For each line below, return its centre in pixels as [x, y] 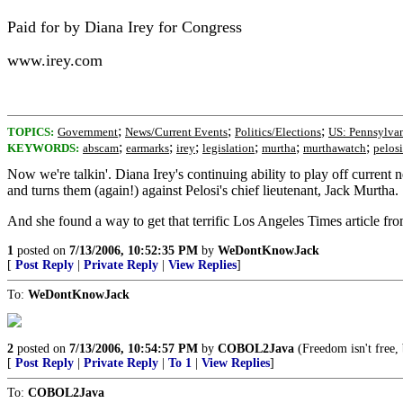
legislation [228, 148]
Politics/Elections [278, 132]
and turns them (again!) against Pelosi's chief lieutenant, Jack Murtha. [203, 190]
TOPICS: [31, 132]
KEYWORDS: [43, 148]
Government [88, 132]
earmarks [148, 148]
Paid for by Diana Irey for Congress [125, 27]
